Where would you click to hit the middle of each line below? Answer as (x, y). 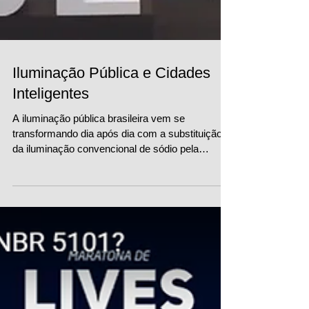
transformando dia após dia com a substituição (117, 156)
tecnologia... (39, 186)
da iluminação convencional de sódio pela (106, 171)
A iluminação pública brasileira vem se (99, 140)
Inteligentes (51, 116)
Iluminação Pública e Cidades (111, 95)
